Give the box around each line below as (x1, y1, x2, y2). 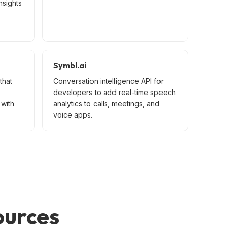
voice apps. (53, 110, 93, 119)
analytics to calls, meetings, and (53, 99, 160, 108)
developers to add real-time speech (53, 87, 176, 97)
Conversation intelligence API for (53, 76, 164, 85)
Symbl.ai (53, 60, 87, 71)
